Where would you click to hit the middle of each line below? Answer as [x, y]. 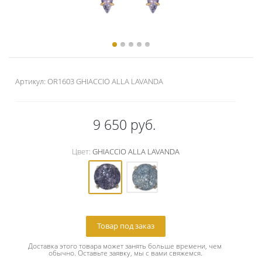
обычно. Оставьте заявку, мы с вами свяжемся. [125, 253]
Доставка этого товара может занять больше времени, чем [125, 246]
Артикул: [31, 81]
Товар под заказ [125, 226]
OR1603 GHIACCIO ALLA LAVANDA [105, 81]
